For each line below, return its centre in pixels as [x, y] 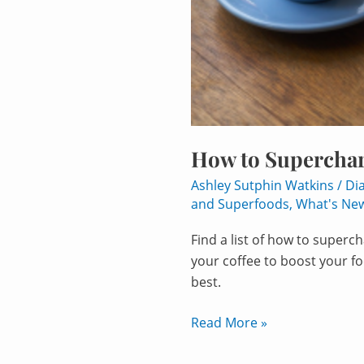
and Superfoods [240, 204]
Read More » [229, 323]
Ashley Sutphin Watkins [264, 186]
